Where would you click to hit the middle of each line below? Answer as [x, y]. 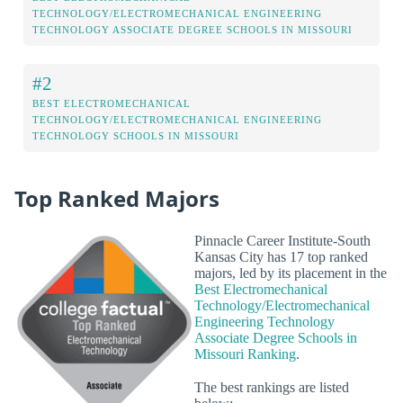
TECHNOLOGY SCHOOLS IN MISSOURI [136, 135]
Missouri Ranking [245, 354]
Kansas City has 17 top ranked [281, 256]
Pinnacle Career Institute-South [282, 240]
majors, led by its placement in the [291, 273]
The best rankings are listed [272, 388]
